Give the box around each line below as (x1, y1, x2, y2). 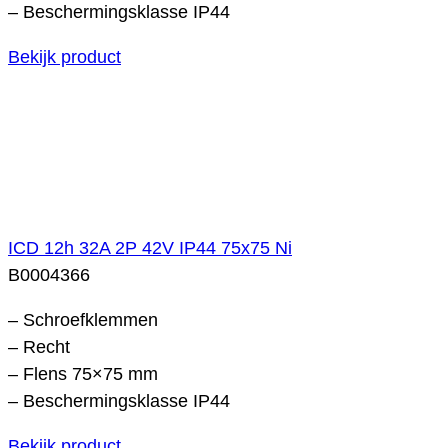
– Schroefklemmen (8, 309, 158, 330)
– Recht (8, 336, 70, 357)
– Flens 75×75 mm (8, 363, 158, 384)
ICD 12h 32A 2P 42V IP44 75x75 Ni (8, 237, 292, 258)
